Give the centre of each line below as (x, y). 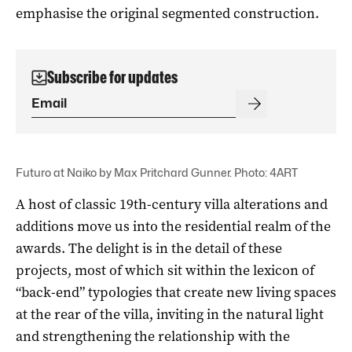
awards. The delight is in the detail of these (149, 248)
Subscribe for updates (112, 77)
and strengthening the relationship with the (153, 336)
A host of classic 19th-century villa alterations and (172, 204)
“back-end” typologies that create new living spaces (176, 292)
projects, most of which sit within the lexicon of (165, 270)
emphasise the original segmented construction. (167, 13)
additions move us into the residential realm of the (173, 226)
